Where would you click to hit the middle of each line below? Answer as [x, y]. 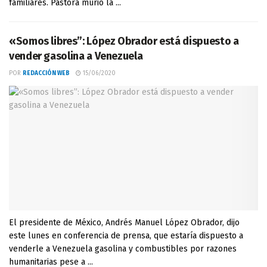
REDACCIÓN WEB [46, 73]
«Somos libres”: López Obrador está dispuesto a [124, 41]
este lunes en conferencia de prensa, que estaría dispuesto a [126, 236]
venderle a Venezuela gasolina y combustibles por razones [123, 249]
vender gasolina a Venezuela [76, 56]
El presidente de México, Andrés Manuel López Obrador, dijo [124, 223]
